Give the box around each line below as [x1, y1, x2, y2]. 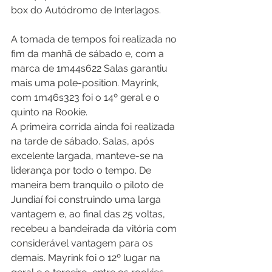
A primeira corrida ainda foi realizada [11, 121, 177, 132]
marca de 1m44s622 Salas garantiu [11, 63, 170, 74]
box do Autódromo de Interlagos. [11, 4, 161, 16]
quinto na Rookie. [11, 106, 87, 118]
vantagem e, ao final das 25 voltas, [11, 208, 168, 220]
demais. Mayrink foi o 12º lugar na [11, 252, 163, 263]
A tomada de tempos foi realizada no [11, 33, 179, 45]
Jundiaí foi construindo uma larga [11, 194, 163, 205]
